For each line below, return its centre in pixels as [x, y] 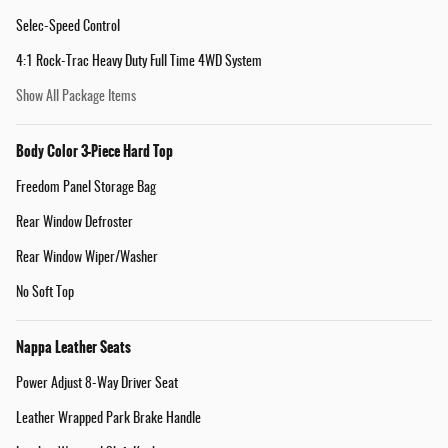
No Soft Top [45, 293]
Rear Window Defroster [74, 223]
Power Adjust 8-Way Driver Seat [97, 384]
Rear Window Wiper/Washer [87, 258]
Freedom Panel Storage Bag [86, 188]
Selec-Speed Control [68, 27]
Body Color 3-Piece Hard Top [94, 151]
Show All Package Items [76, 97]
